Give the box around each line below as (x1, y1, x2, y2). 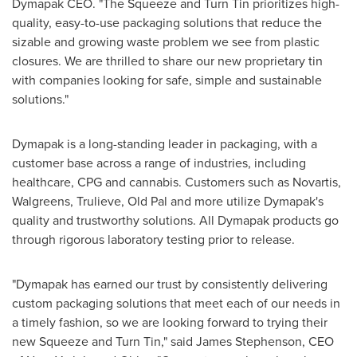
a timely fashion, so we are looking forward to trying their (12, 313, 328, 331)
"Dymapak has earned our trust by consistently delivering (12, 275, 328, 293)
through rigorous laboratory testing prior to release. (12, 230, 295, 249)
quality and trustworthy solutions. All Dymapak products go (12, 211, 339, 229)
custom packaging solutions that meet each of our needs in (12, 294, 340, 312)
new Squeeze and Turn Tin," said (12, 332, 196, 351)
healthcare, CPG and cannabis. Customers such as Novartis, (12, 173, 341, 191)
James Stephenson (196, 332, 302, 351)
